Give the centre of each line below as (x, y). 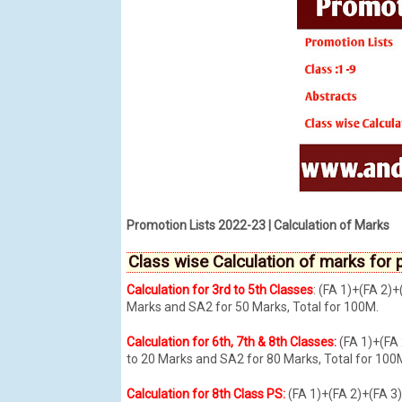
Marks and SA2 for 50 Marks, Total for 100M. (252, 306)
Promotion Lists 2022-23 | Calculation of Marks (258, 225)
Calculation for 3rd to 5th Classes (219, 289)
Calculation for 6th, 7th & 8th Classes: (232, 341)
